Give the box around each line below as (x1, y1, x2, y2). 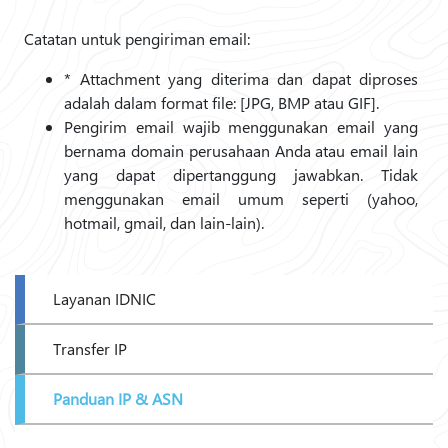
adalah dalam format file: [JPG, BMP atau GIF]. (64, 92, 379, 113)
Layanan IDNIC (53, 288, 156, 309)
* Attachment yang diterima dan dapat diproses (64, 68, 418, 89)
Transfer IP (53, 338, 127, 359)
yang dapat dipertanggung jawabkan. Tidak (64, 164, 418, 185)
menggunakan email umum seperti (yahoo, (64, 188, 418, 209)
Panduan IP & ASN (53, 388, 183, 409)
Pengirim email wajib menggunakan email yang (64, 116, 418, 137)
